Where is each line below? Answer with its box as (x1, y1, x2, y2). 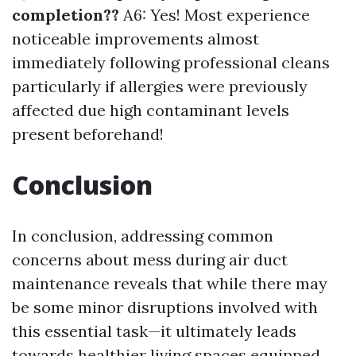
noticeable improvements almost (12, 29, 259, 49)
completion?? (12, 5, 119, 25)
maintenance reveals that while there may (12, 273, 327, 294)
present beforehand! (12, 124, 164, 145)
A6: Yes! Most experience (119, 5, 310, 25)
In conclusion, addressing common (12, 226, 273, 246)
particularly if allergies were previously (12, 76, 308, 97)
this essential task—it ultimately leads (12, 321, 296, 342)
